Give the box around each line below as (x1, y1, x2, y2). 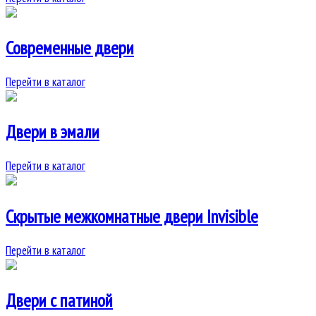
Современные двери (6, 35, 134, 59)
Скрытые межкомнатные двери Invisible (6, 204, 258, 228)
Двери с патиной (6, 288, 113, 312)
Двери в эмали (6, 120, 99, 144)
